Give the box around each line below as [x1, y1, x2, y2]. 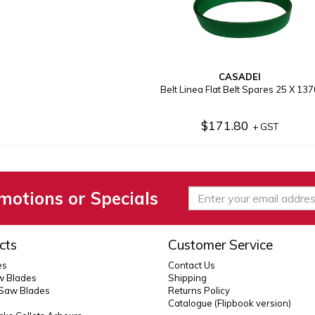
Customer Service [167, 236, 273, 253]
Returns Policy [167, 285, 230, 296]
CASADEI [219, 71, 261, 82]
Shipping [167, 272, 207, 283]
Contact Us [167, 259, 215, 271]
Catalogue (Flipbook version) [167, 297, 291, 309]
